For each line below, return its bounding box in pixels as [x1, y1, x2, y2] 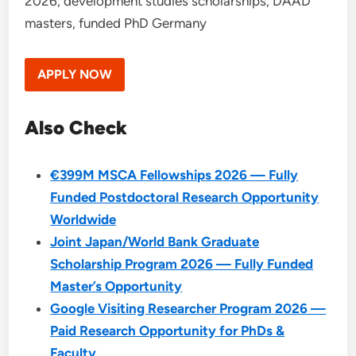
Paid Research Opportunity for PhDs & [50, 322, 285, 339]
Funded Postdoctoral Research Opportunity [50, 188, 319, 205]
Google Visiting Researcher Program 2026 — [50, 300, 327, 316]
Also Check [25, 115, 128, 139]
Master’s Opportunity [50, 277, 183, 294]
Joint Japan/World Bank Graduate [50, 233, 260, 250]
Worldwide [50, 211, 117, 227]
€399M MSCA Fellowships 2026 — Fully [50, 166, 299, 183]
